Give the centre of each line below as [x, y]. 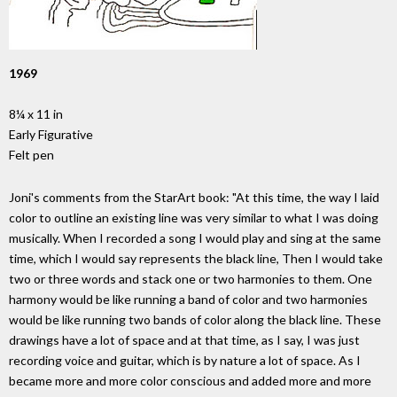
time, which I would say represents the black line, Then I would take [196, 259]
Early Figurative [51, 135]
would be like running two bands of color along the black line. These [195, 320]
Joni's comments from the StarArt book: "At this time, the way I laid [194, 198]
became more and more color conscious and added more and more [190, 381]
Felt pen [31, 155]
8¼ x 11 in [36, 114]
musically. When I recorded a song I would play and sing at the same [195, 238]
